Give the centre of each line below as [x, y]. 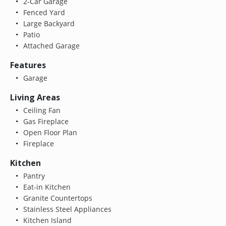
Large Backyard [48, 23]
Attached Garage [50, 45]
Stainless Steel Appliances [66, 209]
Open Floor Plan [49, 132]
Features [28, 65]
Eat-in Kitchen [46, 187]
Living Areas [35, 97]
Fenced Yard [43, 12]
